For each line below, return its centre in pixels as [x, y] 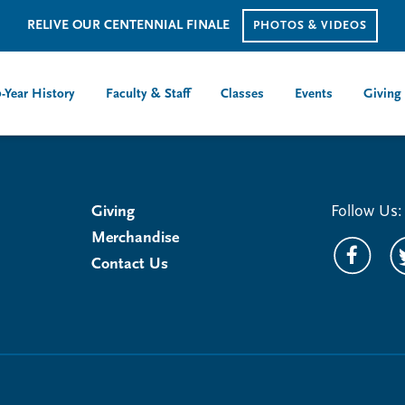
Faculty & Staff [148, 94]
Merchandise [135, 238]
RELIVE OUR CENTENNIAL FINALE [130, 26]
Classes [242, 94]
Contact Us [129, 264]
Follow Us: [366, 212]
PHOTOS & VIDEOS [310, 26]
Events [314, 94]
